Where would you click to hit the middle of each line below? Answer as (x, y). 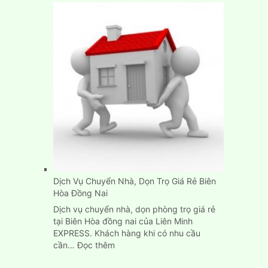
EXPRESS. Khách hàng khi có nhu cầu (127, 233)
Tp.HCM (216, 115)
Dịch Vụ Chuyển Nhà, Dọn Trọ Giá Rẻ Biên (134, 181)
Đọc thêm (96, 245)
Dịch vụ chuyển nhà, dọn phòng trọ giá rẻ (134, 209)
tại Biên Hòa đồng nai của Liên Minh (123, 221)
